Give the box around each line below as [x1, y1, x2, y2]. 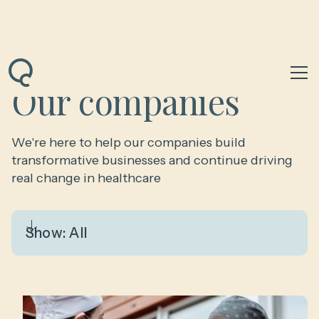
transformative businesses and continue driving [11, 152, 293, 168]
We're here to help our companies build [11, 135, 246, 150]
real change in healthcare [11, 170, 161, 186]
